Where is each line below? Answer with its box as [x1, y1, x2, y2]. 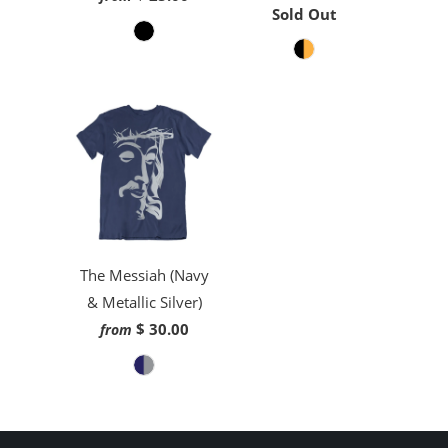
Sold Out [271, 4, 337, 25]
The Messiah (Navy [79, 265, 209, 286]
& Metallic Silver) [86, 292, 202, 313]
